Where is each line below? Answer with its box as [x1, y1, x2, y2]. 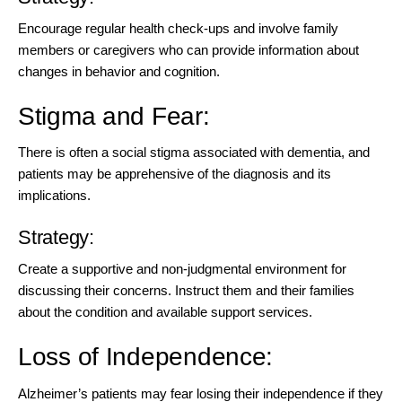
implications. [18, 188, 91, 204]
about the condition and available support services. [18, 304, 312, 320]
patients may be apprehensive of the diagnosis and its [18, 166, 331, 182]
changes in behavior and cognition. [18, 64, 220, 80]
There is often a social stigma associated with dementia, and [18, 144, 370, 161]
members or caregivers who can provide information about [18, 42, 359, 58]
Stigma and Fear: [18, 102, 210, 131]
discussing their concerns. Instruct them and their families [18, 283, 354, 299]
